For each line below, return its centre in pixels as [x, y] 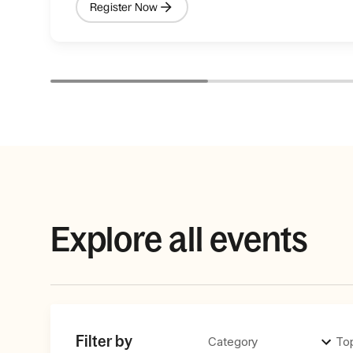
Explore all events [180, 240]
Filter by [104, 342]
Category [233, 341]
